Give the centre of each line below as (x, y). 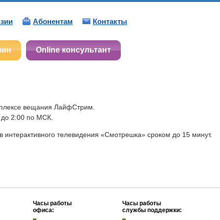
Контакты (110, 22)
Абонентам (53, 22)
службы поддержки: (152, 210)
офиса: (43, 210)
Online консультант (73, 50)
